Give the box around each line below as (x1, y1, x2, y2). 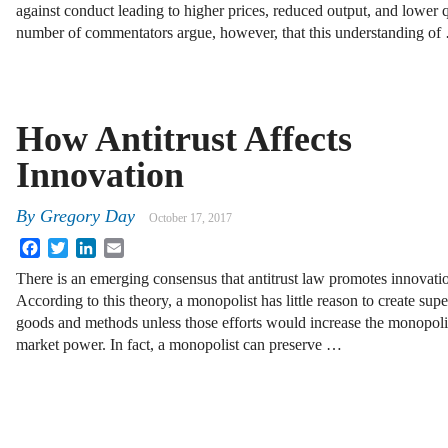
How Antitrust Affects (16, 118, 352, 159)
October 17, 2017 (149, 211, 232, 226)
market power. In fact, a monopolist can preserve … (16, 336, 342, 354)
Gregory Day (40, 206, 135, 227)
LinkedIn (96, 237, 154, 255)
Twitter (68, 237, 113, 255)
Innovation (16, 154, 184, 195)
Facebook (40, 237, 102, 255)
